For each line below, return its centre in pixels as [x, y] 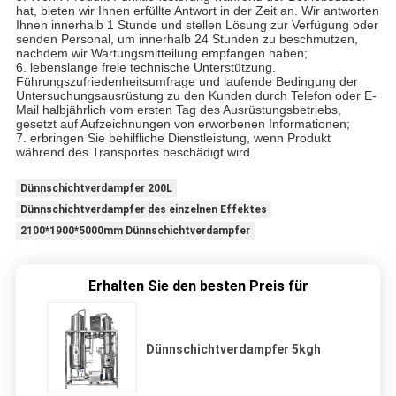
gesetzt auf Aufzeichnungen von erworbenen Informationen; [183, 123]
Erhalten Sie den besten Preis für [198, 286]
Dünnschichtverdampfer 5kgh [233, 349]
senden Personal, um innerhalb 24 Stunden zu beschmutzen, [187, 38]
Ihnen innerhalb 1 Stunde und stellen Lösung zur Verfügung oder [197, 24]
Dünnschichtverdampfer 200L [96, 188]
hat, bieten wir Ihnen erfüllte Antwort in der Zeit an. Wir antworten [197, 10]
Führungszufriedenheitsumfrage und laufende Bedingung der [187, 81]
